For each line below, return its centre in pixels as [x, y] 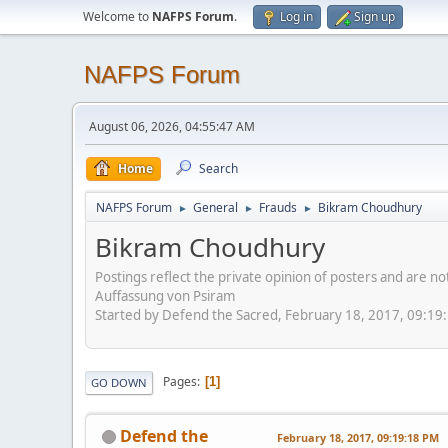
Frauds [278, 207]
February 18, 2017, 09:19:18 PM [358, 437]
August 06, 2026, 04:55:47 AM [172, 126]
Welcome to [117, 16]
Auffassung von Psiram [165, 295]
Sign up [374, 16]
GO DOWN [119, 382]
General [215, 207]
